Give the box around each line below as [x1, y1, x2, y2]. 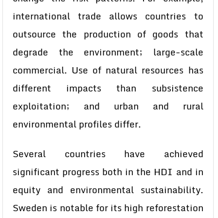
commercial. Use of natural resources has [13, 63, 203, 77]
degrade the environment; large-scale [13, 45, 203, 59]
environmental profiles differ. [13, 117, 141, 131]
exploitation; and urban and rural [13, 99, 203, 113]
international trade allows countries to [13, 9, 203, 23]
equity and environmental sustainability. [13, 182, 203, 197]
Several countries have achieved [13, 146, 203, 161]
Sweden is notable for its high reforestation [13, 200, 203, 215]
